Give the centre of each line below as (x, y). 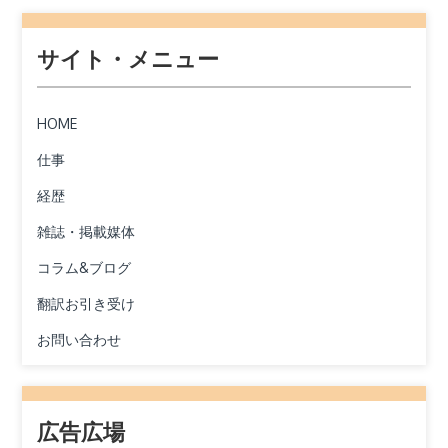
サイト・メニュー (128, 60)
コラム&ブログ (84, 268)
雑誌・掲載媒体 (86, 232)
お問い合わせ (79, 340)
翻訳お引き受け (86, 304)
